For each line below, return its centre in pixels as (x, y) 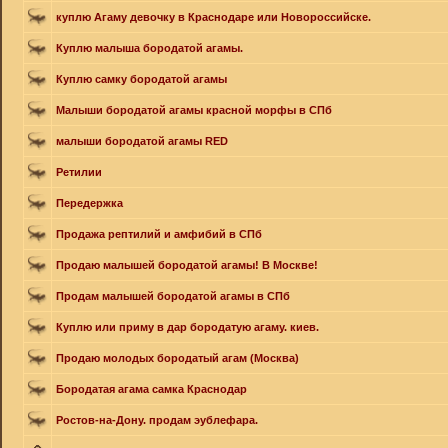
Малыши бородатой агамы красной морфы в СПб (194, 110)
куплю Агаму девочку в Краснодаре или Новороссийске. (213, 17)
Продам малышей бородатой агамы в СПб (173, 296)
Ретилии (79, 172)
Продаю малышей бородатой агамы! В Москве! (187, 265)
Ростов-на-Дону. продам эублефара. (157, 420)
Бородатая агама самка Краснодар (151, 389)
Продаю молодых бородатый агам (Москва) (177, 358)
